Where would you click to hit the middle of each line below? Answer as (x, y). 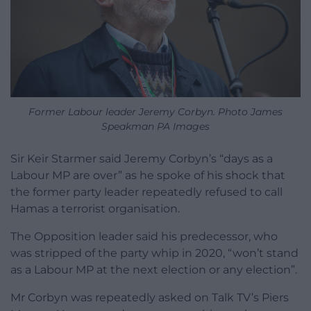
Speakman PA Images (155, 126)
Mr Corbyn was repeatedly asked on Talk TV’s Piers (150, 297)
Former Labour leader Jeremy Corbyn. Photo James (155, 111)
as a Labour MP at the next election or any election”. (154, 269)
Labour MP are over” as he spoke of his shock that (148, 175)
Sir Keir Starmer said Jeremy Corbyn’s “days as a (142, 158)
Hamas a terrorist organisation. (95, 208)
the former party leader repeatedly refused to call (146, 192)
